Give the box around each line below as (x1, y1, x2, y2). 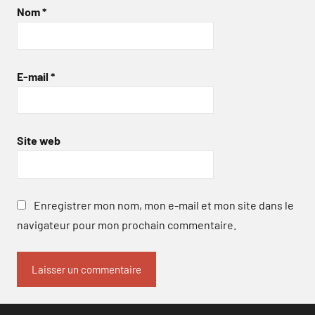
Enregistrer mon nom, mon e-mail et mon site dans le (34, 198, 294, 212)
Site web (17, 134, 60, 148)
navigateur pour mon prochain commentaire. (17, 217, 236, 231)
